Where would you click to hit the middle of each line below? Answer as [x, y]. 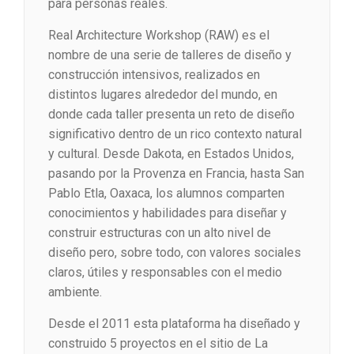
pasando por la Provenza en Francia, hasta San [176, 174]
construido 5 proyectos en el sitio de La [158, 344]
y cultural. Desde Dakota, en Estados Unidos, [171, 154]
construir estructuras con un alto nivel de [160, 233]
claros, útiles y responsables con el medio [165, 273]
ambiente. [75, 292]
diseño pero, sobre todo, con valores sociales [175, 253]
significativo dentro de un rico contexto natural [175, 134]
